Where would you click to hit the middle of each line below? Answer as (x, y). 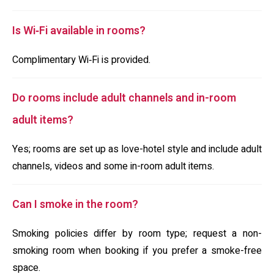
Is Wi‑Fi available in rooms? (79, 31)
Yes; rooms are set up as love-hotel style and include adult (137, 149)
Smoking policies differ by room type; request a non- (137, 234)
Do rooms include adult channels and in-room (124, 98)
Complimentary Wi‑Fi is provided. (81, 60)
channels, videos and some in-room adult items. (113, 166)
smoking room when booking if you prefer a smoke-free (137, 251)
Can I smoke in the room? (75, 205)
